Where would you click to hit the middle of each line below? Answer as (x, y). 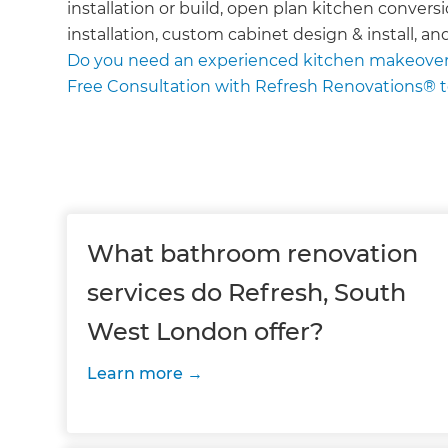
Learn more (135, 373)
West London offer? (206, 331)
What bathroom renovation (253, 253)
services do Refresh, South (247, 292)
